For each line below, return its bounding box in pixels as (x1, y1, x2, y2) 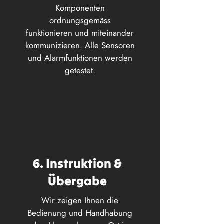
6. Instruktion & (32, 155, 122, 171)
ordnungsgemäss (49, 14, 111, 26)
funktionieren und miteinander (26, 27, 134, 39)
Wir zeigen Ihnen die (41, 194, 118, 206)
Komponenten (55, 2, 105, 14)
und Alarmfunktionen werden (27, 52, 132, 64)
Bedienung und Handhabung (27, 207, 132, 219)
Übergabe (47, 173, 107, 189)
